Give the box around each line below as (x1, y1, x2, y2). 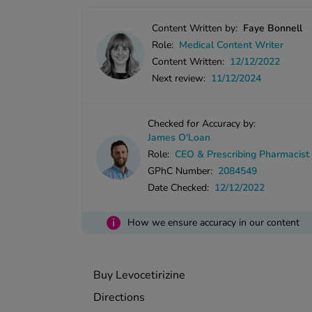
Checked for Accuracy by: (148, 117, 256, 131)
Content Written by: (152, 22, 237, 36)
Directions (93, 290, 145, 306)
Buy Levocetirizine (93, 267, 185, 283)
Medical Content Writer (179, 38, 283, 52)
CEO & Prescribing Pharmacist (175, 148, 310, 162)
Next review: (152, 72, 205, 86)
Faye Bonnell (243, 22, 302, 36)
